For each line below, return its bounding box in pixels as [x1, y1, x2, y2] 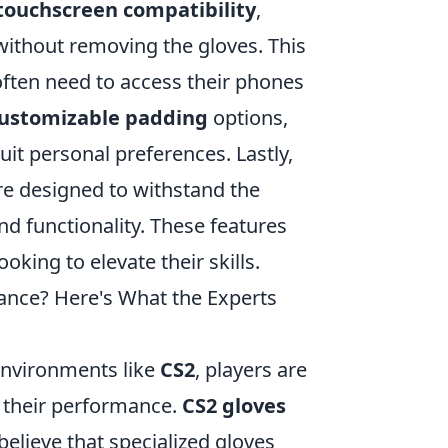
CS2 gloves [182, 392, 286, 419]
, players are [195, 356, 307, 383]
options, [208, 104, 288, 131]
